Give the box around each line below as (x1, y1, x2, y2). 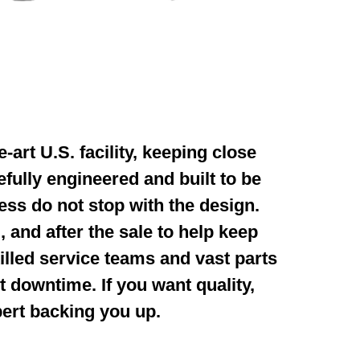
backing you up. (29, 301, 161, 322)
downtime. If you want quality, (10, 275, 255, 296)
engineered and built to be (46, 169, 261, 190)
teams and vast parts (104, 248, 277, 269)
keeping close (141, 142, 256, 163)
